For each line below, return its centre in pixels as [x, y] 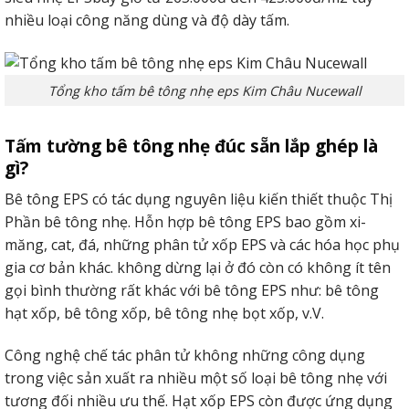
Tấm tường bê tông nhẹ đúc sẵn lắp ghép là [191, 147]
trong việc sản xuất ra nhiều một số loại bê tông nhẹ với [196, 378]
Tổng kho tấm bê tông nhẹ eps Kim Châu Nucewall [204, 90]
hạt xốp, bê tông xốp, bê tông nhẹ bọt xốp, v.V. [164, 313]
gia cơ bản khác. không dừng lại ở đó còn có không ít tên [198, 267]
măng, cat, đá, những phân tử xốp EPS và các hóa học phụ [202, 244]
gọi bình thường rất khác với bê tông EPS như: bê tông [192, 290]
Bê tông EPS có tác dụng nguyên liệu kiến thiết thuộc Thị [199, 199]
